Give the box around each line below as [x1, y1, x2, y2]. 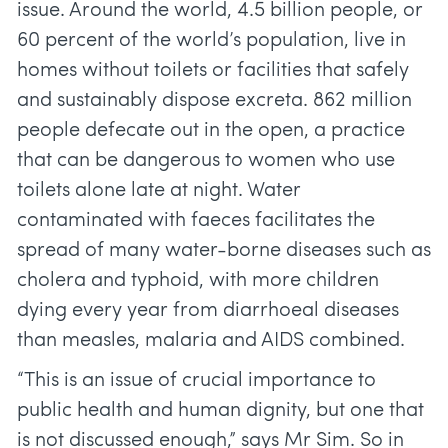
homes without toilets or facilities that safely [17, 61, 409, 82]
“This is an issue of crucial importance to [17, 371, 376, 392]
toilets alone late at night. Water [17, 181, 301, 202]
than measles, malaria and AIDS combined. [17, 331, 405, 352]
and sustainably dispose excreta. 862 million [17, 91, 412, 112]
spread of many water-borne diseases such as [17, 241, 431, 262]
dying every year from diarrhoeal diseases [17, 301, 399, 322]
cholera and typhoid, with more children [17, 271, 379, 292]
